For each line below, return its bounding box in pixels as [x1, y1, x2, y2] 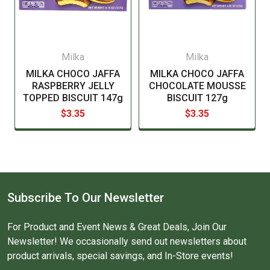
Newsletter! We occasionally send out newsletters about [7, 235, 246, 247]
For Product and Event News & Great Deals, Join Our [7, 221, 227, 233]
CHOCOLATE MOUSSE [148, 80, 246, 92]
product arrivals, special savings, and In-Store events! [7, 250, 233, 262]
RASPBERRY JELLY [31, 80, 115, 92]
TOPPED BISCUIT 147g [23, 92, 123, 104]
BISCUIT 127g [166, 92, 228, 104]
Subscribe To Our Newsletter [7, 190, 164, 205]
